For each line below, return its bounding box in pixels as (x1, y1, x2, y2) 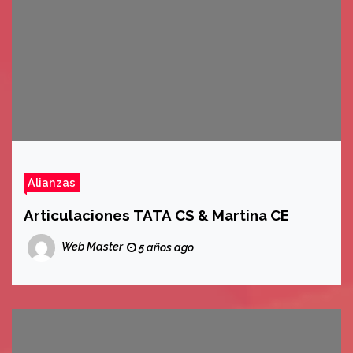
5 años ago (136, 241, 194, 254)
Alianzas (28, 176, 76, 189)
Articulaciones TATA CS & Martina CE (24, 206, 289, 224)
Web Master (61, 240, 123, 254)
